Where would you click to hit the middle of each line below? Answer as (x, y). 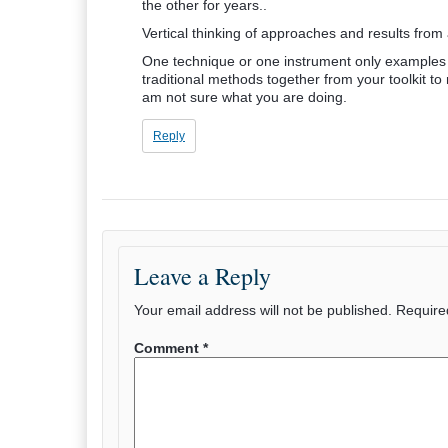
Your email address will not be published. (263, 310)
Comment (168, 348)
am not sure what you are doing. (244, 97)
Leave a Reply (202, 276)
